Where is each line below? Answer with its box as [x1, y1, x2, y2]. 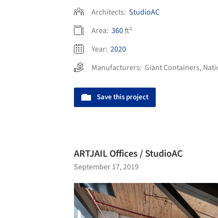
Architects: [91, 6, 127, 18]
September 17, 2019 [74, 161, 139, 172]
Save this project [97, 91, 148, 102]
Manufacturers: [91, 62, 145, 73]
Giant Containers [145, 62, 200, 73]
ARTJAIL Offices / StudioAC [74, 146, 183, 161]
